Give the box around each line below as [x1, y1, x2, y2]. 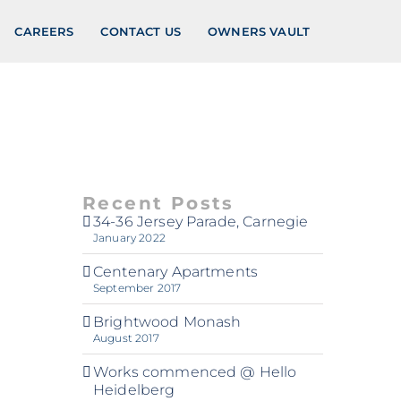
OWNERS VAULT [208, 23, 310, 38]
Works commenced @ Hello [92, 363, 297, 380]
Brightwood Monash [92, 313, 242, 330]
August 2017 [92, 331, 159, 345]
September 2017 [92, 281, 182, 294]
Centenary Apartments [92, 263, 259, 280]
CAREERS [14, 23, 74, 38]
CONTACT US [100, 23, 182, 38]
